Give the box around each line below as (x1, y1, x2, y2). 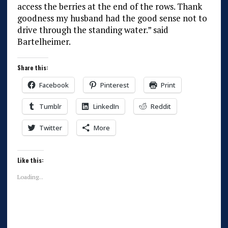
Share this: (17, 63, 48, 72)
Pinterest (100, 80, 129, 90)
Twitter (39, 123, 62, 133)
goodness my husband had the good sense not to (17, 12, 207, 24)
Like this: (17, 156, 44, 165)
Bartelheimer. (17, 36, 71, 48)
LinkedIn (93, 102, 119, 111)
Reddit (150, 102, 171, 111)
